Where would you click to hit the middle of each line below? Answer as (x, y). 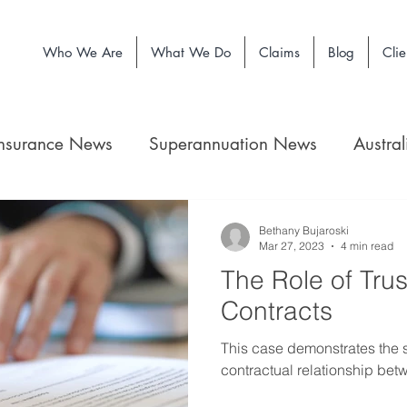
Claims (279, 52)
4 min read (367, 246)
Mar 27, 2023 (292, 246)
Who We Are (83, 52)
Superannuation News (233, 144)
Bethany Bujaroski (304, 230)
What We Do (191, 52)
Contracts (277, 311)
